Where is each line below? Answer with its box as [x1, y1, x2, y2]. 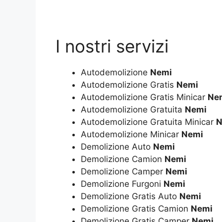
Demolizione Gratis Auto [81, 191, 179, 201]
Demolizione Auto [81, 141, 153, 152]
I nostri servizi [55, 35, 168, 56]
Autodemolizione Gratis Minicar [81, 92, 208, 102]
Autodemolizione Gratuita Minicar [81, 116, 216, 127]
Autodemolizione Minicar [81, 129, 181, 139]
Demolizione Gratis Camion [81, 203, 191, 214]
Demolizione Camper [81, 166, 166, 176]
